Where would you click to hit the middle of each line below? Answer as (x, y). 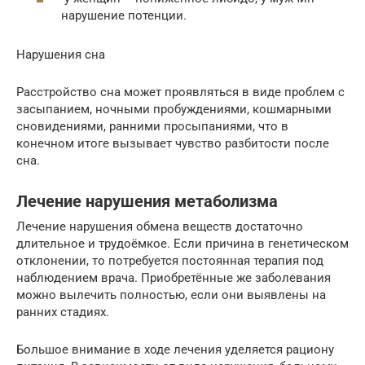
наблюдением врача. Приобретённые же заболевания (174, 277)
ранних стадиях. (63, 312)
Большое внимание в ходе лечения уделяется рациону (175, 349)
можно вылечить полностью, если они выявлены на (171, 295)
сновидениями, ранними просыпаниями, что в (152, 126)
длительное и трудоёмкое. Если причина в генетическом (182, 243)
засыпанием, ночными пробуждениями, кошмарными (174, 109)
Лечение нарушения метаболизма (147, 202)
